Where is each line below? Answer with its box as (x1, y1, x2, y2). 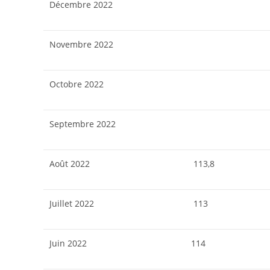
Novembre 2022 (49, 39, 113, 50)
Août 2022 (49, 158, 90, 169)
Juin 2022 (49, 237, 87, 249)
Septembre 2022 (49, 118, 116, 130)
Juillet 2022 (49, 198, 94, 209)
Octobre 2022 (49, 78, 104, 90)
